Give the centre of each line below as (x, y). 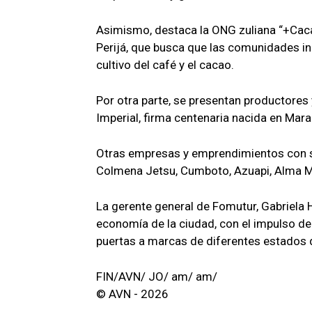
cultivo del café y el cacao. (165, 65)
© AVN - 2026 (132, 294)
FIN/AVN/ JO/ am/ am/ (157, 277)
